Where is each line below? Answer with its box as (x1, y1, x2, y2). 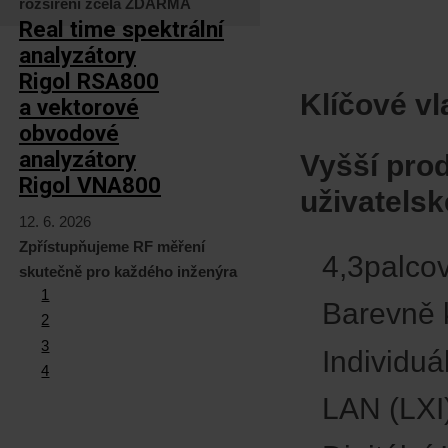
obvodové (19, 119, 119, 146)
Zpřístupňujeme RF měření (19, 238, 205, 255)
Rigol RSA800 (19, 67, 159, 94)
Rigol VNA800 (19, 171, 161, 198)
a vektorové (19, 93, 139, 120)
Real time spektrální (19, 15, 224, 42)
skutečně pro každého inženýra (19, 263, 237, 280)
